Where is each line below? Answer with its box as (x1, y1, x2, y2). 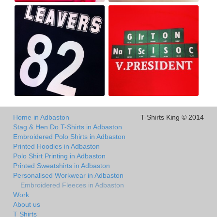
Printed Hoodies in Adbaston (13, 142, 100, 151)
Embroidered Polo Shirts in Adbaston (13, 133, 125, 141)
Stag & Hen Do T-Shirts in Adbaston (13, 123, 122, 131)
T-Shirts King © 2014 (140, 113, 204, 122)
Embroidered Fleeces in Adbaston (20, 181, 124, 189)
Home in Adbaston (13, 113, 69, 122)
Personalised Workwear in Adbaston (13, 171, 124, 180)
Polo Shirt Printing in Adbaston (13, 152, 106, 160)
